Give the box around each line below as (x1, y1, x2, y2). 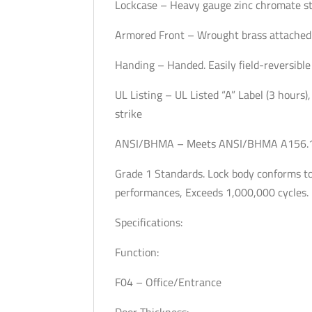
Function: (115, 244, 162, 260)
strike (115, 105, 143, 122)
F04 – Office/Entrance (115, 274, 222, 290)
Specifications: (115, 214, 183, 231)
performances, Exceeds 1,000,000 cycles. (115, 184, 309, 201)
